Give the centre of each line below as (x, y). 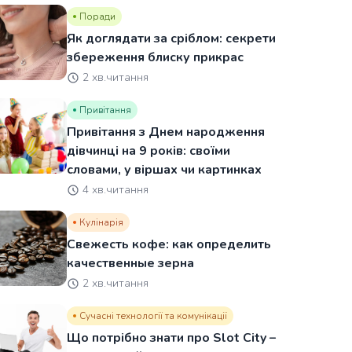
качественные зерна (131, 263)
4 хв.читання (116, 190)
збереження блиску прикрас (156, 57)
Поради (98, 16)
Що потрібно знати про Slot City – (172, 338)
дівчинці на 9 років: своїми (149, 151)
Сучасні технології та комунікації (154, 316)
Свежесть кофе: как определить (169, 244)
